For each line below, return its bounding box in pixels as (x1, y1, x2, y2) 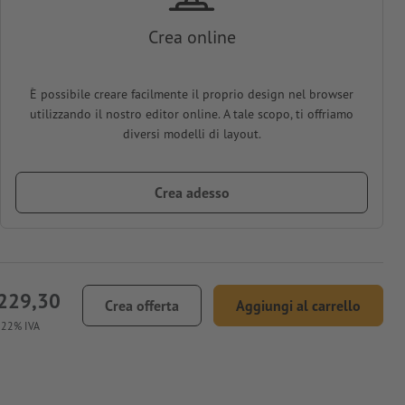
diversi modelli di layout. (122, 126, 261, 143)
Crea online (147, 25, 236, 50)
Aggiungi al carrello (236, 297, 361, 316)
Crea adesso (154, 184, 230, 202)
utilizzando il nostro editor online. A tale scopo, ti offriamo (30, 106, 353, 123)
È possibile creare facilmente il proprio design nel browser (30, 86, 353, 103)
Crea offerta (105, 297, 179, 316)
